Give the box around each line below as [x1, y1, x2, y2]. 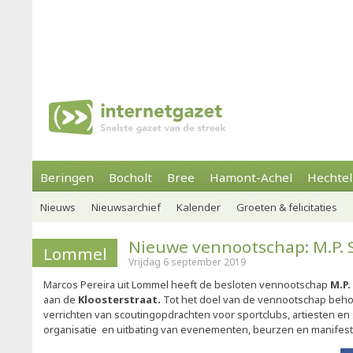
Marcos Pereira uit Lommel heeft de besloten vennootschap [43, 277, 330, 292]
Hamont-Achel [210, 169, 292, 185]
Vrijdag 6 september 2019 [128, 255, 246, 269]
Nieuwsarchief [91, 200, 161, 214]
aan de [43, 292, 78, 307]
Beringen [40, 169, 94, 185]
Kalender [176, 200, 221, 214]
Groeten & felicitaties [236, 200, 337, 214]
